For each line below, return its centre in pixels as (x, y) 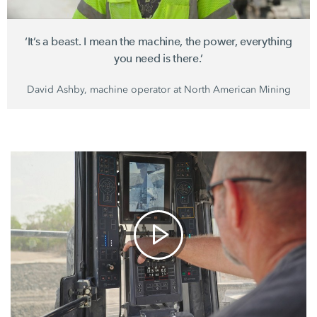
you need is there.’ (158, 59)
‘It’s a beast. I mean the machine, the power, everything (158, 42)
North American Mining (237, 90)
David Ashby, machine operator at (105, 90)
